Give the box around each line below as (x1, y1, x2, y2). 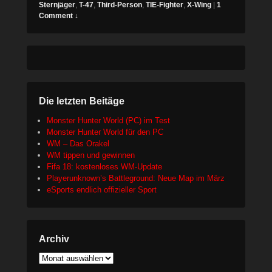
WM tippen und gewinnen (47, 151, 135, 160)
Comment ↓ (39, 12, 78, 21)
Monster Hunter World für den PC (47, 127, 163, 137)
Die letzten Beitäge (39, 96, 124, 107)
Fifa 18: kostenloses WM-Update (47, 162, 162, 172)
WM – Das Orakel (47, 139, 109, 149)
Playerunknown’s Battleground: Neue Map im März (47, 174, 225, 183)
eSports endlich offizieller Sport (47, 185, 157, 195)
